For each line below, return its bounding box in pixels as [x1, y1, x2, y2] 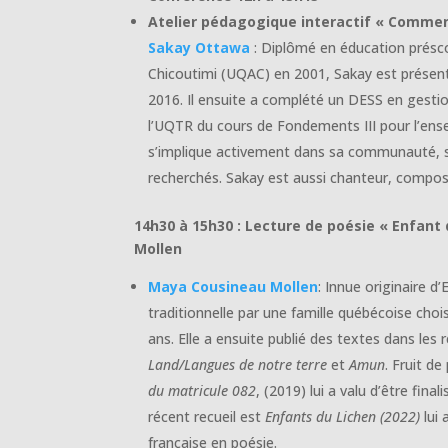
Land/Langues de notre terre [148, 355, 328, 375]
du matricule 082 [148, 381, 257, 401]
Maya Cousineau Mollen [148, 277, 319, 297]
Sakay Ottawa [148, 38, 255, 58]
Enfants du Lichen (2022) [265, 407, 425, 427]
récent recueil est [148, 407, 266, 427]
